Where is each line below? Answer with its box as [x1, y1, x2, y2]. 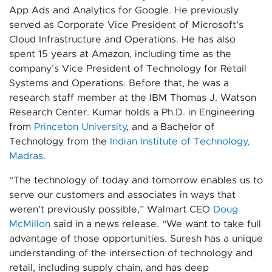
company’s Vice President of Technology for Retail [9, 64, 246, 73]
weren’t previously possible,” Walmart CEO [9, 205, 213, 214]
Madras [9, 151, 43, 161]
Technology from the [9, 137, 110, 146]
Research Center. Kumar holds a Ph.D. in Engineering [9, 107, 254, 117]
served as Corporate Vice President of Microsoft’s [9, 20, 243, 30]
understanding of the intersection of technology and [9, 248, 253, 258]
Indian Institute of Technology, [110, 137, 250, 146]
